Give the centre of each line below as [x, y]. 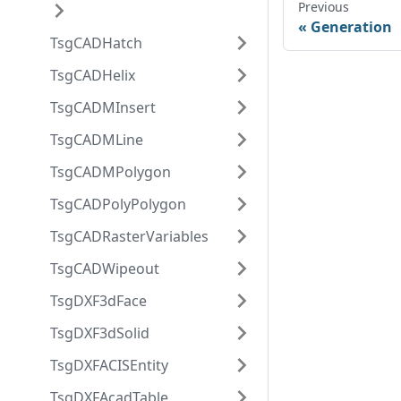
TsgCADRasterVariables [129, 236]
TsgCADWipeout [105, 269]
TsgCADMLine [97, 140]
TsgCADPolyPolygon [118, 204]
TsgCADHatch [96, 43]
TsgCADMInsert [103, 107]
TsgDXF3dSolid [100, 333]
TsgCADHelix [93, 75]
